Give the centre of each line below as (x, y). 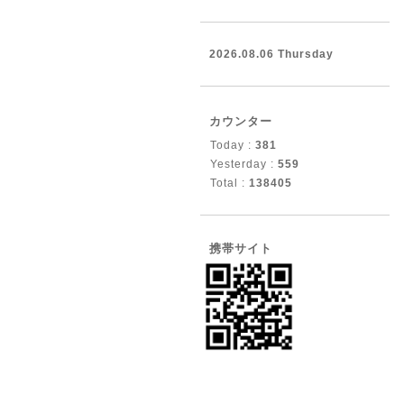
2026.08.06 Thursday (271, 54)
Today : (233, 145)
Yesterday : (244, 164)
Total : (230, 183)
